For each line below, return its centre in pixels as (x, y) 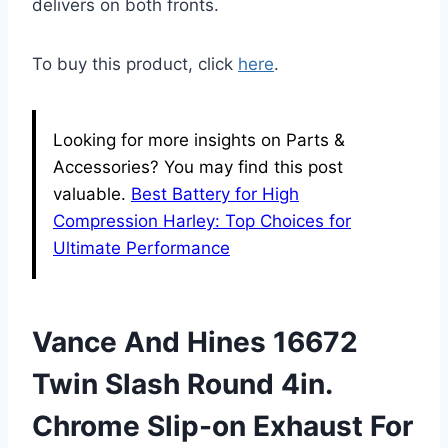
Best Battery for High (215, 194)
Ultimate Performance (141, 248)
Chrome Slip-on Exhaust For (222, 426)
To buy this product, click (135, 64)
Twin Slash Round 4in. (182, 384)
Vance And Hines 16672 (195, 342)
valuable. (92, 194)
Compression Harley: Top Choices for (202, 221)
